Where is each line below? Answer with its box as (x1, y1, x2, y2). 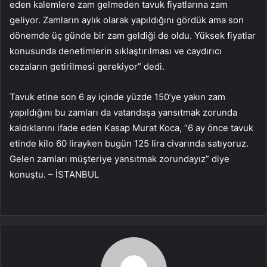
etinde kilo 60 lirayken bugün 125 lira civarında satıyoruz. (10, 138, 249, 150)
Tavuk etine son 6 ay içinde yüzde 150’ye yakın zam (10, 91, 225, 103)
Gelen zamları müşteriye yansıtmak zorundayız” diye (10, 153, 229, 165)
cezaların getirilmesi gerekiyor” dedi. (10, 61, 164, 73)
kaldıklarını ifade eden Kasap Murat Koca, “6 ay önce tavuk (10, 122, 253, 134)
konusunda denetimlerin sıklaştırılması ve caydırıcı (10, 45, 222, 57)
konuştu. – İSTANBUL (10, 169, 99, 181)
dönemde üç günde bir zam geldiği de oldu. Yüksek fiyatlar (10, 30, 256, 42)
